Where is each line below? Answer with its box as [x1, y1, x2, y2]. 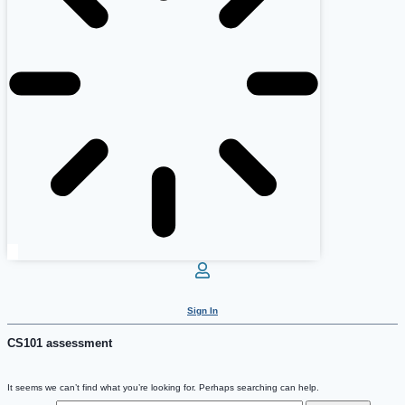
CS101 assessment [7, 336, 112, 351]
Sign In [187, 306, 218, 316]
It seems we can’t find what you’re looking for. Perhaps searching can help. [7, 382, 319, 393]
